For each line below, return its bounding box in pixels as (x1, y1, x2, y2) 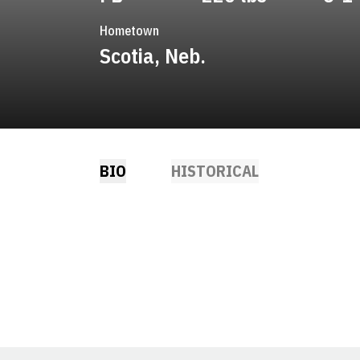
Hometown (100, 22, 159, 39)
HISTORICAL (171, 160, 259, 182)
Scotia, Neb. (100, 42, 206, 69)
